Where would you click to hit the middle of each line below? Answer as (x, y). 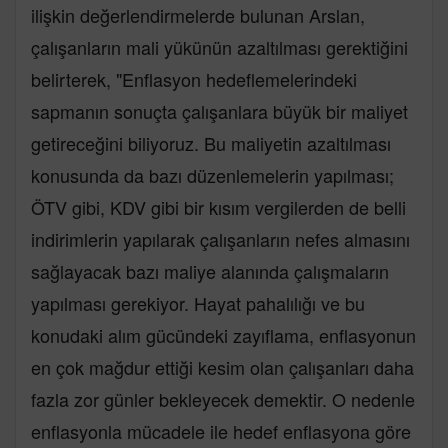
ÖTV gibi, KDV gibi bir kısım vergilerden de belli (218, 206)
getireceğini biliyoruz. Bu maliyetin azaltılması (211, 142)
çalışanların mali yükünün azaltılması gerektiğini (219, 46)
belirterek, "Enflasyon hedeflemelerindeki (194, 78)
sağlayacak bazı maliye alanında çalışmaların (210, 270)
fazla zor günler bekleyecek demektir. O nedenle (223, 398)
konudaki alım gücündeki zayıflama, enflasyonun (223, 334)
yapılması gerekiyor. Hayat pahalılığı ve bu (198, 302)
